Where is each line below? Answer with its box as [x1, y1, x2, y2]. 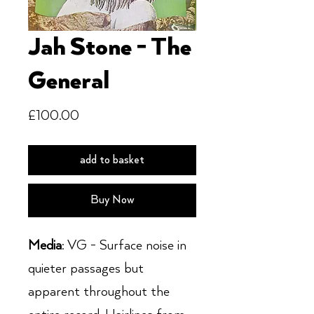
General [28, 67, 109, 95]
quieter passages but [28, 261, 144, 277]
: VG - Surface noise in [62, 238, 186, 254]
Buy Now [90, 193, 135, 207]
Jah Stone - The [28, 34, 191, 62]
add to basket [80, 153, 144, 167]
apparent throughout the [28, 284, 170, 300]
